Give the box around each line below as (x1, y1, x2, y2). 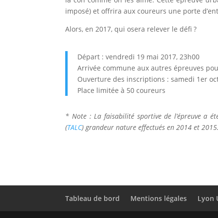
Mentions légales (130, 194, 187, 203)
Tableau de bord (65, 194, 120, 203)
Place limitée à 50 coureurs (77, 86, 166, 95)
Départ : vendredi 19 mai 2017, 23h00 (77, 52, 200, 62)
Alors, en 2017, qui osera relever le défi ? (65, 24, 197, 34)
